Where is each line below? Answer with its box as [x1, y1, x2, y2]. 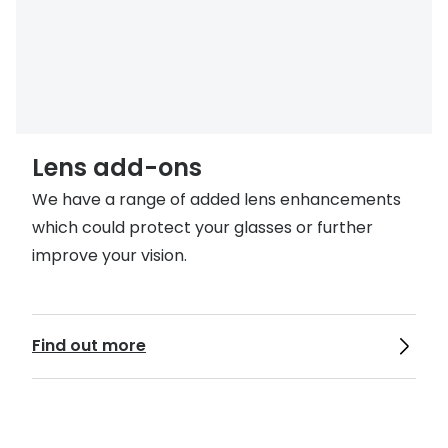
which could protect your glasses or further [32, 215, 373, 239]
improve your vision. [32, 243, 187, 267]
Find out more [32, 334, 146, 358]
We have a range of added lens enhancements [32, 187, 401, 211]
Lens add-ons [32, 150, 202, 184]
